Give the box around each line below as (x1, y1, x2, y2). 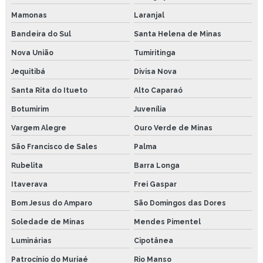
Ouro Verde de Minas (133, 123, 213, 132)
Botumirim (11, 104, 49, 113)
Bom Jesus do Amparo (11, 198, 92, 207)
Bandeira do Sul (11, 29, 71, 38)
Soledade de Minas (11, 217, 85, 226)
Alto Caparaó (133, 86, 183, 95)
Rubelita (11, 161, 43, 170)
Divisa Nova (133, 67, 177, 76)
